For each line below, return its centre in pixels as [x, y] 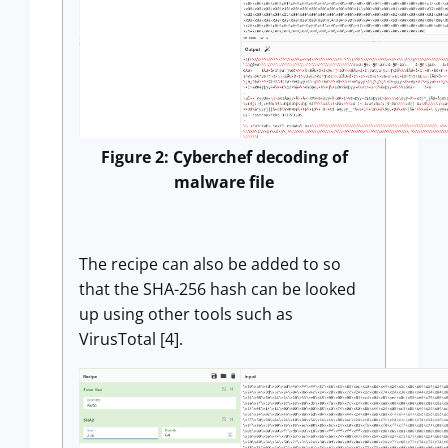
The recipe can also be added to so [210, 264]
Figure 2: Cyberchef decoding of [224, 157]
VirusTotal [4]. [133, 339]
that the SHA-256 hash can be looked [217, 289]
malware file [224, 182]
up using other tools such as [186, 314]
